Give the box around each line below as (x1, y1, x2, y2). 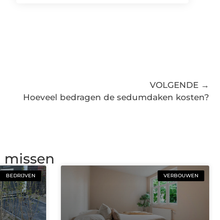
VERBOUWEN (164, 172, 198, 179)
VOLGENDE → (150, 80, 209, 90)
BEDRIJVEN (5, 172, 35, 179)
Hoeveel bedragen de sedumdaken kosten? (23, 92, 209, 103)
